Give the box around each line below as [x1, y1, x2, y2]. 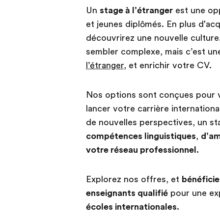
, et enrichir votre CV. [123, 60, 212, 71]
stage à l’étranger [99, 5, 173, 16]
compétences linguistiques [85, 131, 196, 141]
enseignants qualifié [85, 188, 168, 198]
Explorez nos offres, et [85, 174, 182, 185]
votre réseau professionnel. [85, 145, 199, 155]
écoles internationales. [85, 202, 179, 212]
